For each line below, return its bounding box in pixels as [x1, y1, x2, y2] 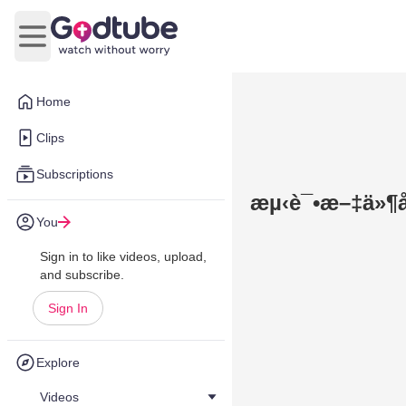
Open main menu [31, 37, 142, 53]
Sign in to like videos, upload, [40, 249, 207, 264]
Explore [36, 355, 80, 370]
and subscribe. [40, 267, 124, 282]
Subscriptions [36, 167, 113, 181]
